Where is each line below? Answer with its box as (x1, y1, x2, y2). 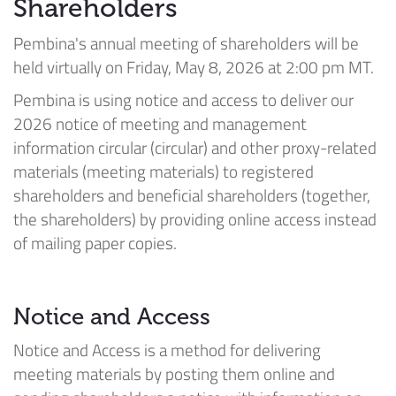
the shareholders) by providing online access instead (13, 205, 377, 232)
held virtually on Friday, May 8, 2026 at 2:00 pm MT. (13, 53, 377, 80)
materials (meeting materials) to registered (13, 157, 314, 184)
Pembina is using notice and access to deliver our (13, 86, 354, 112)
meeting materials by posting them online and (13, 360, 335, 386)
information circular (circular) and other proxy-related (13, 133, 377, 160)
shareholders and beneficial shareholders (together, (13, 181, 370, 208)
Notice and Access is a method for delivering (13, 336, 321, 362)
